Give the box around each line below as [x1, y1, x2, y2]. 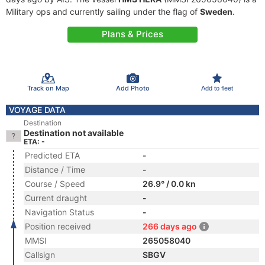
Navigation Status [25, 207, 94, 217]
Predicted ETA [25, 150, 80, 160]
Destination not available [24, 128, 124, 138]
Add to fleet [201, 84, 233, 92]
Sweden [200, 7, 232, 17]
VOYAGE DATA [9, 105, 66, 115]
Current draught [25, 193, 87, 203]
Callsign [25, 250, 55, 260]
